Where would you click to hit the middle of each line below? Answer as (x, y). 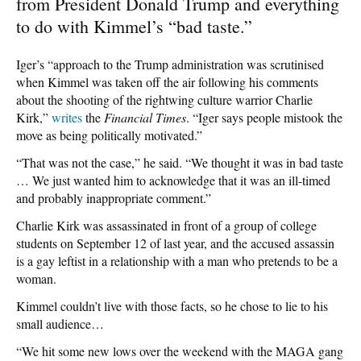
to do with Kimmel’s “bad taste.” (134, 26)
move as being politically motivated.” (109, 135)
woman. (36, 278)
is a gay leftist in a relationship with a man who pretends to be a (177, 260)
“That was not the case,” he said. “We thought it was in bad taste (180, 162)
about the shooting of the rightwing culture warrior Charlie (164, 99)
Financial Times (145, 117)
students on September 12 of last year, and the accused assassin (175, 243)
